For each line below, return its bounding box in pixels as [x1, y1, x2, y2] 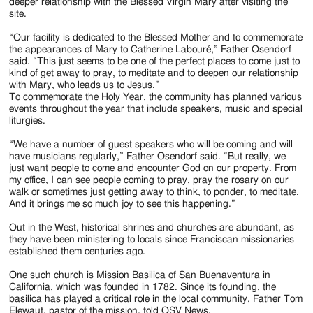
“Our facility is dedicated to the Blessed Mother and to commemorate [9, 32, 303, 43]
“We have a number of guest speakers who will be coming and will [9, 139, 293, 150]
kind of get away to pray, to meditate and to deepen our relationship [9, 68, 299, 78]
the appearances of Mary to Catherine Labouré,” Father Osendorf [9, 44, 292, 54]
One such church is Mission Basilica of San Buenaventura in [9, 270, 271, 280]
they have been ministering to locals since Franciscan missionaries [9, 234, 295, 245]
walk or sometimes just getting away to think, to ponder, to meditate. [9, 187, 300, 197]
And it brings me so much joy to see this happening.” [9, 198, 236, 209]
